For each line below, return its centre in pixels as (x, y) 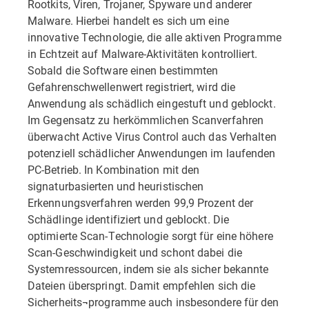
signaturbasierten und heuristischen (116, 186)
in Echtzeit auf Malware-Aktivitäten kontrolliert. (142, 53)
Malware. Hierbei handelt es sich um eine (128, 20)
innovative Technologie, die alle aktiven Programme (154, 37)
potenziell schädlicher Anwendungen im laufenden (152, 153)
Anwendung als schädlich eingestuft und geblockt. (152, 103)
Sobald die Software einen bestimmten (123, 70)
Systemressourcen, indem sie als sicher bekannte (148, 269)
